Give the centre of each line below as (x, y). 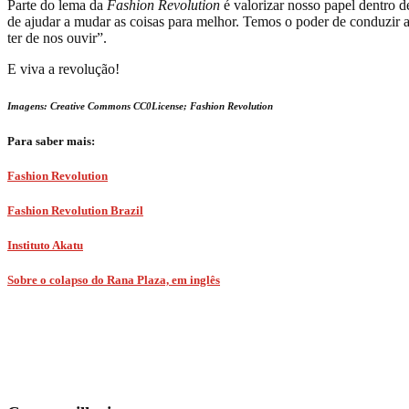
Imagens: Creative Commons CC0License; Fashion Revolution (140, 105)
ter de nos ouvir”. (57, 37)
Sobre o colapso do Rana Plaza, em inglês (114, 280)
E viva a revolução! (63, 68)
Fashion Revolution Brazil (75, 210)
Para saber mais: (51, 141)
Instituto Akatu (45, 246)
